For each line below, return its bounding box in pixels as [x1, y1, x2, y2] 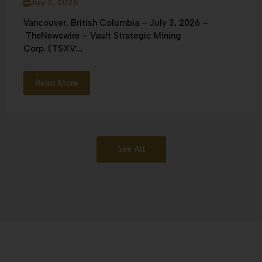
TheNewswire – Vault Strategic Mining [23, 30, 181, 42]
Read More [35, 78, 78, 89]
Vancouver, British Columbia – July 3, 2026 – [23, 18, 208, 29]
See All [116, 143, 146, 156]
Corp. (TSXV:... [23, 43, 82, 54]
